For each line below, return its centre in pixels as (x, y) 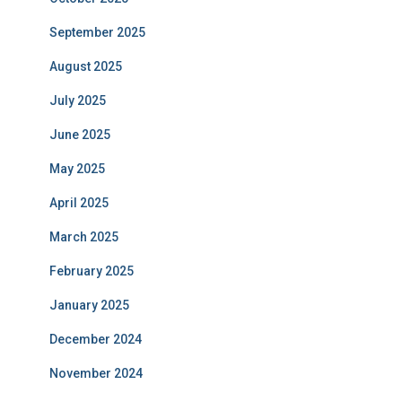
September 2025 (97, 32)
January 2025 (89, 305)
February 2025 (92, 271)
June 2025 (80, 135)
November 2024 (96, 373)
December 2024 (96, 339)
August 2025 (86, 66)
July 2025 (78, 100)
